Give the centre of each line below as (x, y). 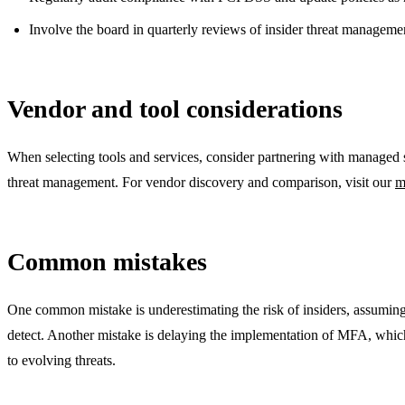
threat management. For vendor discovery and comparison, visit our (201, 183)
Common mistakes (107, 262)
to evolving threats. (61, 361)
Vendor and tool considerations (175, 109)
